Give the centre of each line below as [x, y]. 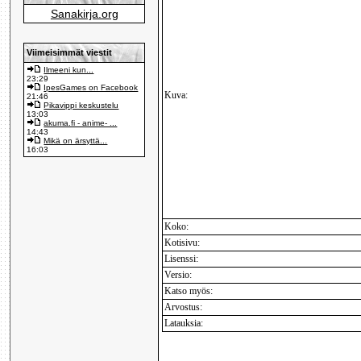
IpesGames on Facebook [91, 87]
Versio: [178, 275]
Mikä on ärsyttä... [76, 140]
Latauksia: [184, 324]
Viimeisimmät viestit [70, 52]
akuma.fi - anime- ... [81, 122]
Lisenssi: [182, 259]
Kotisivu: [183, 243]
